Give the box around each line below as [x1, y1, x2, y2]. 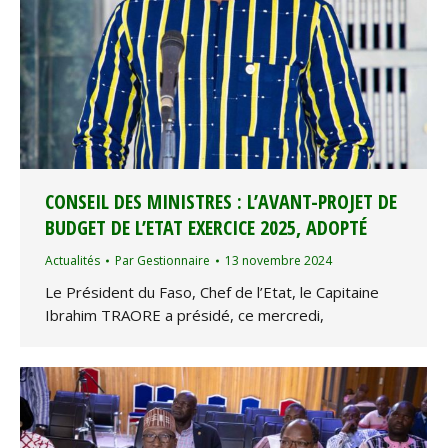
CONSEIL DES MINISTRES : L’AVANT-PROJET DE [45, 188, 397, 216]
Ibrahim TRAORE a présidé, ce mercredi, [45, 305, 324, 326]
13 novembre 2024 [225, 252, 332, 270]
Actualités [45, 252, 100, 270]
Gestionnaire [137, 252, 210, 270]
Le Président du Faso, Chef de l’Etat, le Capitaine [45, 282, 379, 303]
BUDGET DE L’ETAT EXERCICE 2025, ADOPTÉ [45, 214, 367, 242]
